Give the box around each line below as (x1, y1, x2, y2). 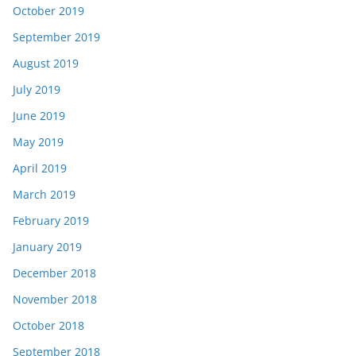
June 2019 (13, 108, 65, 124)
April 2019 (13, 161, 67, 176)
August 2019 (13, 56, 79, 72)
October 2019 (13, 3, 84, 19)
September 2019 (13, 29, 100, 45)
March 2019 (13, 187, 75, 203)
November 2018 (13, 292, 97, 308)
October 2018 (13, 318, 84, 334)
